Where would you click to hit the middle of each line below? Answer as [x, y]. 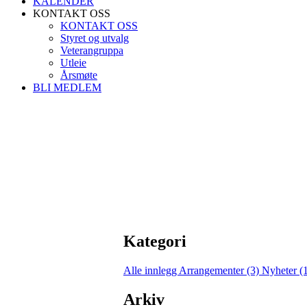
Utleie [73, 63]
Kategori [155, 241]
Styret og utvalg [95, 38]
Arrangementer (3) [220, 270]
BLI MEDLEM [67, 87]
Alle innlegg [151, 270]
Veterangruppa [92, 50]
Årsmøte [79, 75]
